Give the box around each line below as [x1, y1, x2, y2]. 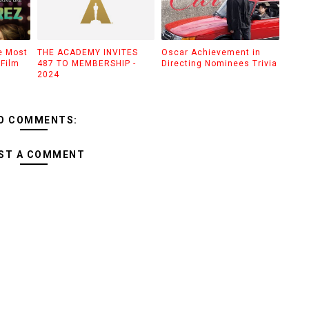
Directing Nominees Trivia [161, 58, 277, 68]
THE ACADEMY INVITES [37, 47, 138, 57]
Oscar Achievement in [161, 47, 261, 57]
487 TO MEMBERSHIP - [37, 58, 136, 68]
